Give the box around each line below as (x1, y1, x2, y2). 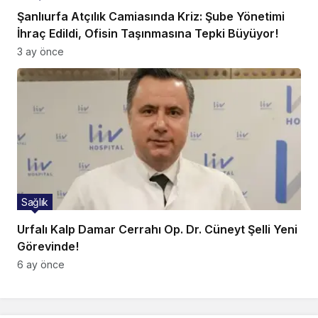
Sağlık (21, 195, 48, 208)
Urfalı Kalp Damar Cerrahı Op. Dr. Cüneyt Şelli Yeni (17, 221, 297, 236)
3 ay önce (17, 45, 64, 57)
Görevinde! (17, 238, 79, 253)
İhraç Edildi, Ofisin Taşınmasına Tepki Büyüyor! (17, 26, 278, 40)
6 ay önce (17, 258, 65, 270)
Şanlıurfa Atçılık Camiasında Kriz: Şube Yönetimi (17, 9, 285, 23)
